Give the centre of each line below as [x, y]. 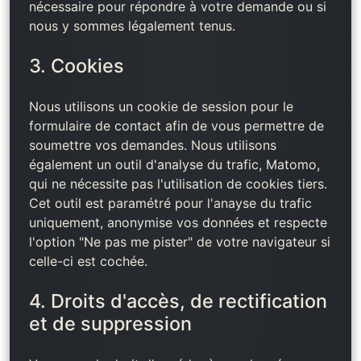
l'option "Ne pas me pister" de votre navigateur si [180, 242]
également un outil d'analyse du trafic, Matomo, [174, 164]
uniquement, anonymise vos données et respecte [178, 222]
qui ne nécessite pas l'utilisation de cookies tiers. [178, 184]
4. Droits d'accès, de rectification [178, 301]
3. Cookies [77, 66]
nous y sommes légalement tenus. [132, 26]
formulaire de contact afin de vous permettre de [176, 126]
